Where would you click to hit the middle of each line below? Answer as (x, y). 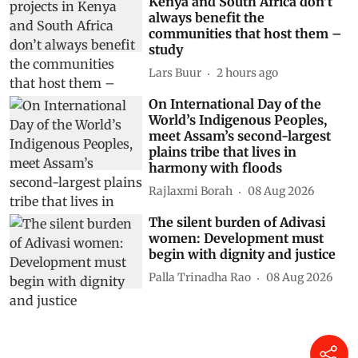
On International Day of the (235, 103)
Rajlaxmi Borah (191, 191)
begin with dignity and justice (243, 254)
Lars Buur (175, 73)
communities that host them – (246, 33)
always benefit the (207, 17)
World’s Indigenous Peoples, (238, 119)
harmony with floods (216, 167)
